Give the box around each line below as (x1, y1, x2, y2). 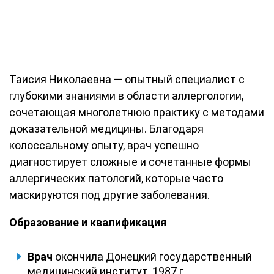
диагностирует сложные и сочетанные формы (9, 155, 251, 168)
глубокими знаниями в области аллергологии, (9, 89, 243, 102)
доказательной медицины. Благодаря (9, 122, 204, 135)
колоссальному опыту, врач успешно (9, 138, 199, 152)
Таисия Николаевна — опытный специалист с (9, 72, 245, 86)
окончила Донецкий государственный (53, 250, 252, 263)
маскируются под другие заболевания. (9, 188, 210, 201)
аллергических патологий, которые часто (9, 171, 223, 185)
